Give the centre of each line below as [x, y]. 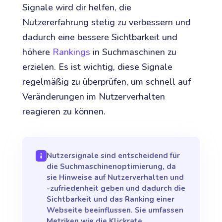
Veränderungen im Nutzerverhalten [93, 97]
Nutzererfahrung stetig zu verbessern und [106, 23]
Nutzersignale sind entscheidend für [113, 156]
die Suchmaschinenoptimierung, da [111, 167]
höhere [37, 52]
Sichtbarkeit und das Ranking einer [111, 199]
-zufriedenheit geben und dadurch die [116, 189]
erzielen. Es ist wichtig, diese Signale [97, 67]
